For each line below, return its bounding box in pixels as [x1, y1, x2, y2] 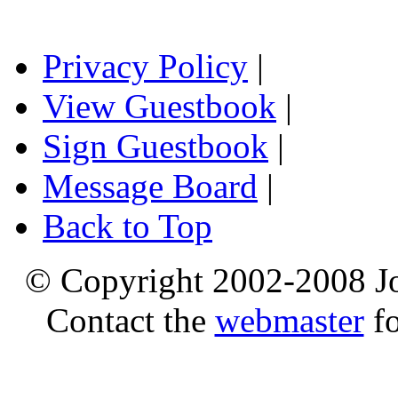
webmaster [214, 301, 364, 340]
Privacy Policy [43, 47, 248, 86]
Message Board [43, 167, 258, 206]
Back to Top [43, 207, 212, 246]
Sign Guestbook [43, 127, 268, 166]
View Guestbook [43, 87, 276, 126]
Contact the [45, 301, 215, 340]
